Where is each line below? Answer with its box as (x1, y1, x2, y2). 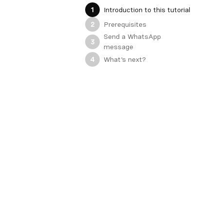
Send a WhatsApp (104, 33, 162, 41)
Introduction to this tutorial (104, 5, 191, 14)
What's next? (104, 55, 146, 63)
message (104, 43, 134, 51)
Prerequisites (104, 20, 147, 28)
